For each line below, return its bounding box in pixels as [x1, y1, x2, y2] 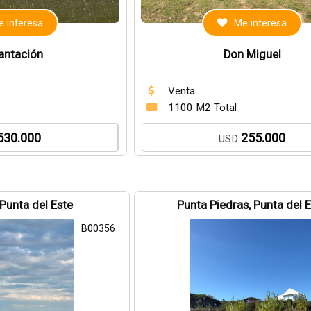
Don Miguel [223, 48, 281, 61]
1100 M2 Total [167, 101, 237, 114]
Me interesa [234, 17, 287, 29]
